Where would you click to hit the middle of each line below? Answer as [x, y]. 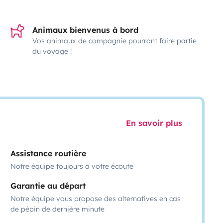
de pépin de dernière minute [58, 209]
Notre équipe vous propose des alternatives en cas [96, 198]
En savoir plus [154, 123]
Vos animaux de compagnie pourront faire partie [115, 41]
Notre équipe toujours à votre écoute [72, 166]
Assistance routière [49, 153]
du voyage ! [52, 51]
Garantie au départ [48, 185]
